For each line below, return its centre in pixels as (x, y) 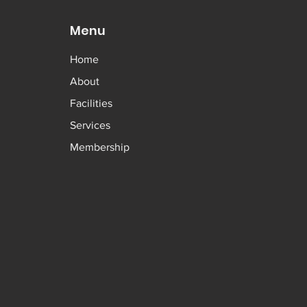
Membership (99, 147)
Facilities (91, 103)
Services (90, 125)
